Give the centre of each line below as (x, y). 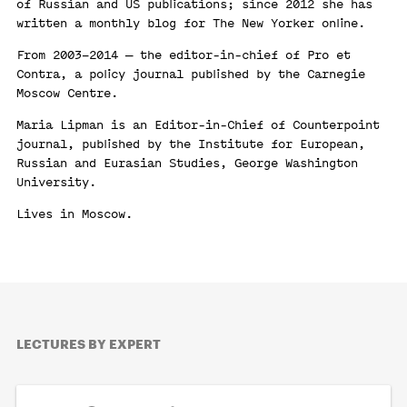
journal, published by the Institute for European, (191, 144)
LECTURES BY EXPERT (89, 345)
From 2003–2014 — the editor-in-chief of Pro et (184, 55)
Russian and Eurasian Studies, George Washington (187, 164)
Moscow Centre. (67, 94)
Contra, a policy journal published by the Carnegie (191, 74)
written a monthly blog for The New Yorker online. (191, 24)
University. (56, 183)
